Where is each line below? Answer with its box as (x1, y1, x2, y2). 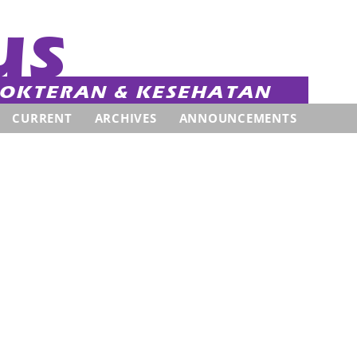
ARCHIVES (94, 110, 157, 126)
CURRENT (12, 110, 73, 126)
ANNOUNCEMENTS (178, 110, 297, 126)
